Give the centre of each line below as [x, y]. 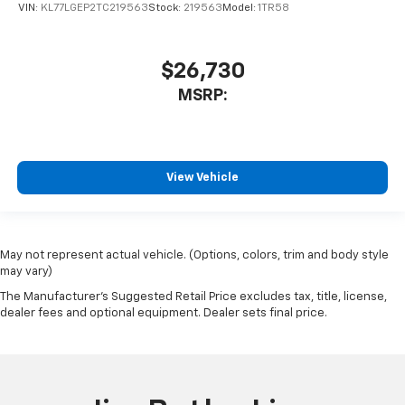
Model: [240, 9]
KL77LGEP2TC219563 [94, 9]
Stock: [166, 9]
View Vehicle [202, 178]
